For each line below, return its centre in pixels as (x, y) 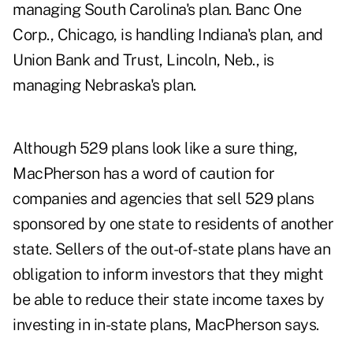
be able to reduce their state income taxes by (169, 300)
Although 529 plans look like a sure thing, (155, 149)
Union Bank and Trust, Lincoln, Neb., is (143, 60)
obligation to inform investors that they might (168, 275)
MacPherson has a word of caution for (143, 174)
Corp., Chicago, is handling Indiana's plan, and (168, 35)
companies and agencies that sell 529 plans (163, 199)
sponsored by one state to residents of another (173, 224)
